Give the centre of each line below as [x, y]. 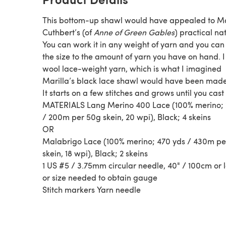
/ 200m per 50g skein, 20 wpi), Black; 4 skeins [127, 117]
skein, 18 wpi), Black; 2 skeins [95, 153]
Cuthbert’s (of [68, 32]
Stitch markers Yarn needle [92, 189]
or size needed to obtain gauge [100, 177]
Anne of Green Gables [134, 32]
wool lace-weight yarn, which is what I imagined [132, 68]
